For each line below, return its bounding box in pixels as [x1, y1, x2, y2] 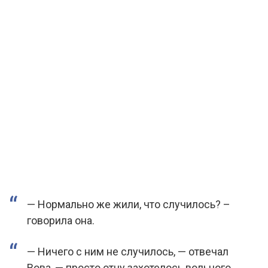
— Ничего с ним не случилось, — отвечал [27, 245, 229, 258]
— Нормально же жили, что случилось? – [27, 198, 230, 211]
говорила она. [27, 214, 95, 227]
